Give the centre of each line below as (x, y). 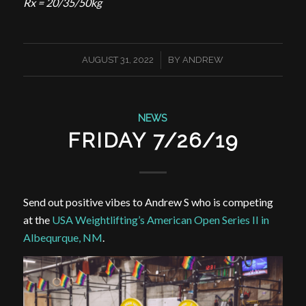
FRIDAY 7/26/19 (153, 140)
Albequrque (51, 238)
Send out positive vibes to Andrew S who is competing (148, 202)
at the (37, 220)
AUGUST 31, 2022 (118, 59)
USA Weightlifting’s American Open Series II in (160, 220)
